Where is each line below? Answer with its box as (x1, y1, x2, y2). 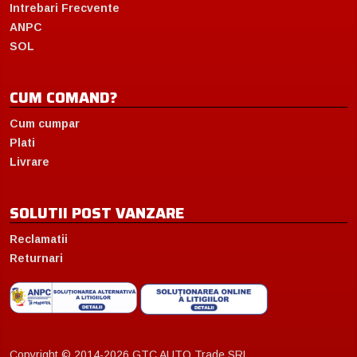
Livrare (10, 155, 49, 168)
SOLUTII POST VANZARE (10, 200, 184, 225)
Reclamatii (10, 232, 68, 245)
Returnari (10, 251, 63, 265)
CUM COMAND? (10, 84, 118, 109)
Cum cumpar (10, 116, 80, 130)
